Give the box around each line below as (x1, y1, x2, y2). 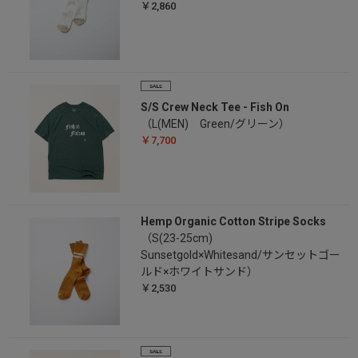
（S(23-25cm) (140, 232, 224, 245)
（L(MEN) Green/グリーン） (140, 117, 290, 131)
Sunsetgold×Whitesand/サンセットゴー (140, 249, 340, 262)
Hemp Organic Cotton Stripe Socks (140, 215, 326, 229)
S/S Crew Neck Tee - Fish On (140, 101, 289, 114)
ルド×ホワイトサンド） (140, 265, 258, 279)
